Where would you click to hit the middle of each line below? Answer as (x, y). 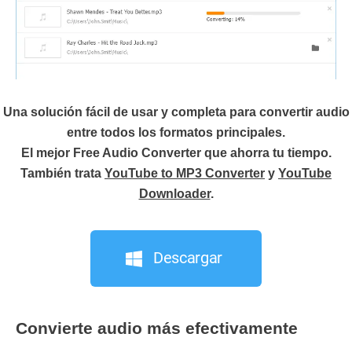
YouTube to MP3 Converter (185, 174)
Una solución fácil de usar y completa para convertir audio (176, 112)
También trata (62, 174)
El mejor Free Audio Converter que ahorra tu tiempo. (176, 153)
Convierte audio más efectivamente (157, 328)
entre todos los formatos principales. (176, 133)
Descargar (188, 258)
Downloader (174, 194)
